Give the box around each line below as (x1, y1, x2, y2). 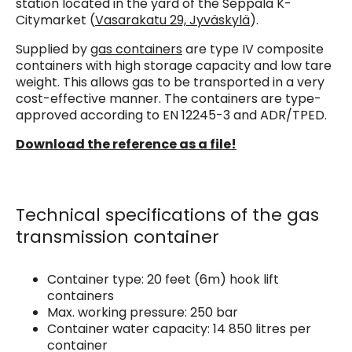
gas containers (90, 39, 182, 58)
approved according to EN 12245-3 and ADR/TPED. (16, 105, 327, 124)
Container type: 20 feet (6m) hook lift (47, 270, 279, 289)
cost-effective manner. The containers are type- (16, 89, 321, 108)
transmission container (16, 224, 219, 249)
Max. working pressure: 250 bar (47, 303, 238, 322)
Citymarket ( (16, 10, 95, 29)
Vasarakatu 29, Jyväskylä (95, 10, 250, 29)
